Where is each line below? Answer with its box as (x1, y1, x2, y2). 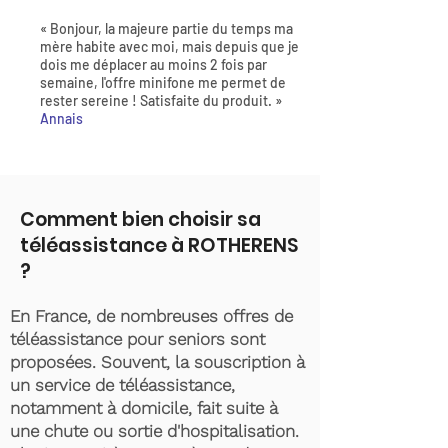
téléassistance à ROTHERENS (20, 232, 298, 259)
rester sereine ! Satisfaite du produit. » (40, 92, 282, 109)
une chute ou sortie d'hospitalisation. (10, 421, 299, 441)
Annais (40, 110, 83, 127)
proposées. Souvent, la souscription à (10, 352, 305, 372)
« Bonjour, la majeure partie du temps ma (40, 20, 293, 37)
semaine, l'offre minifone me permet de (40, 74, 286, 91)
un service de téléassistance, (10, 375, 235, 395)
